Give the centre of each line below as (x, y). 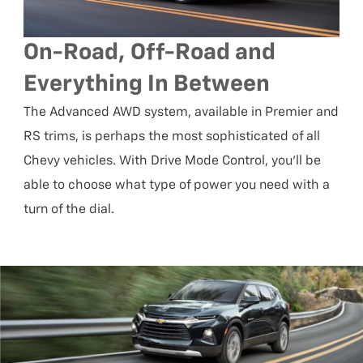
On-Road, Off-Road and (150, 52)
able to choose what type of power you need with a (177, 185)
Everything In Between (147, 84)
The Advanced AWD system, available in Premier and (181, 112)
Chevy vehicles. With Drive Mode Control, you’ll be (173, 161)
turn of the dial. (69, 209)
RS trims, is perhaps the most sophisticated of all (172, 137)
